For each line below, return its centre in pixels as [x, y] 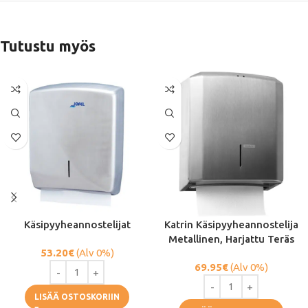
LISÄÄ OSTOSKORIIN [77, 297]
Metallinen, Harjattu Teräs [231, 239]
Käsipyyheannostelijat [77, 225]
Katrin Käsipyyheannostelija [231, 225]
